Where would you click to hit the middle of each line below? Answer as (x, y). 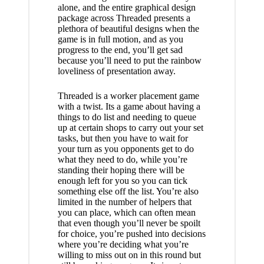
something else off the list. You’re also (128, 192)
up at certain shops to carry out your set (130, 128)
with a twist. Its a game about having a (129, 107)
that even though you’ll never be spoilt (129, 223)
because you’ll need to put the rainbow (129, 61)
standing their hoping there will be (121, 170)
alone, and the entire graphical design (126, 8)
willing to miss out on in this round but (129, 255)
